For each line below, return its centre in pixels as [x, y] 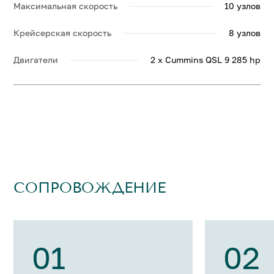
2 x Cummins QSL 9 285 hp [205, 60]
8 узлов [244, 33]
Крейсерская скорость [63, 33]
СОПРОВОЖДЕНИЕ [90, 188]
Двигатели [36, 60]
